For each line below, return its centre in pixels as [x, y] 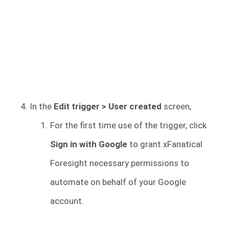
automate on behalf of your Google [118, 182]
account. [67, 201]
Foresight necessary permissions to [120, 163]
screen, [176, 106]
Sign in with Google [90, 144]
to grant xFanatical [166, 144]
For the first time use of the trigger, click [128, 125]
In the [42, 106]
